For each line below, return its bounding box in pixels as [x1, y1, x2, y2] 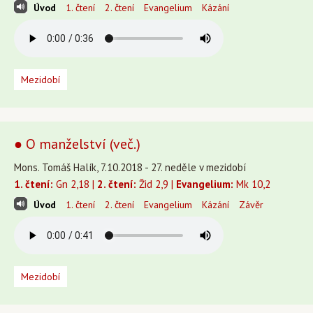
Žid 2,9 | [136, 177, 176, 191]
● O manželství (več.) [14, 135, 140, 153]
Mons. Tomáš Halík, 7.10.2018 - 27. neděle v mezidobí [14, 161, 246, 174]
